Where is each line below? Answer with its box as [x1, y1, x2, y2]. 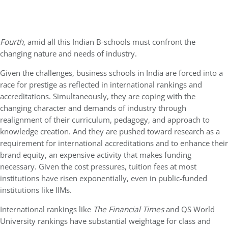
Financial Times [108, 204, 164, 215]
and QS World [164, 204, 215, 215]
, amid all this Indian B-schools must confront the [23, 37, 195, 48]
